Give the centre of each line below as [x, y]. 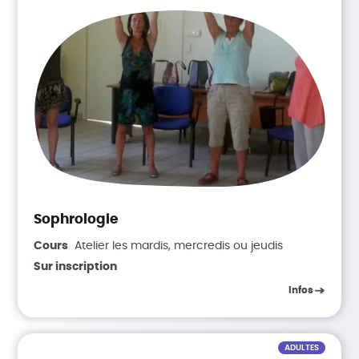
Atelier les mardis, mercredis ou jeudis [179, 246]
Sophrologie [76, 220]
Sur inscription [76, 266]
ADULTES [301, 348]
